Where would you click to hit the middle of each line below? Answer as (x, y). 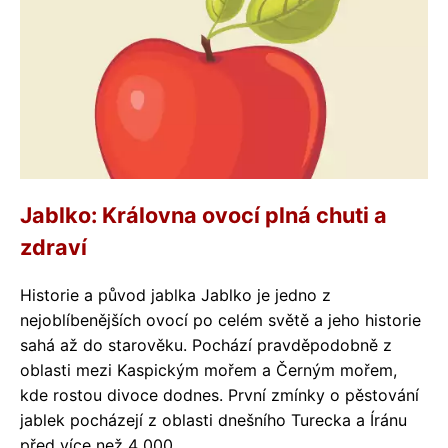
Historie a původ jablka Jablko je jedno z (175, 295)
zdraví (53, 247)
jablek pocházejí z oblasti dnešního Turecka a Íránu (213, 420)
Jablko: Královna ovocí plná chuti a (203, 215)
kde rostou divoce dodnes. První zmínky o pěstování (219, 395)
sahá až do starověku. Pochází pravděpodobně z (206, 345)
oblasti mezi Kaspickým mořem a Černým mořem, (208, 370)
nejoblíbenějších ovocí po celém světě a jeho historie (220, 320)
